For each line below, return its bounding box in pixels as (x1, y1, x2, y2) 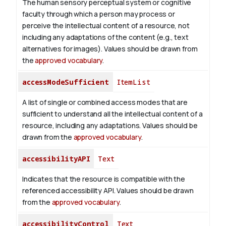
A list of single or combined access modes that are (22, 97, 188, 107)
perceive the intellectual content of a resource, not (22, 21, 190, 31)
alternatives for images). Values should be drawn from (22, 44, 198, 54)
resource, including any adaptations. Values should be (22, 121, 198, 131)
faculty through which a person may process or (22, 9, 175, 19)
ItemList (117, 77, 150, 87)
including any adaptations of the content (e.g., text (22, 32, 189, 42)
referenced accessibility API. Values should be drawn (22, 186, 194, 196)
